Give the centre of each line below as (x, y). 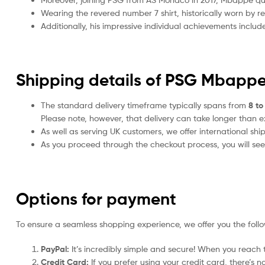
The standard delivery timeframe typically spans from (145, 105)
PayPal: (55, 249)
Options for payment (96, 198)
